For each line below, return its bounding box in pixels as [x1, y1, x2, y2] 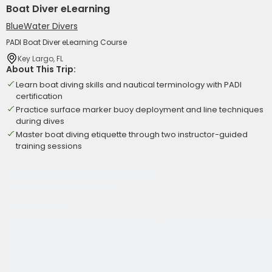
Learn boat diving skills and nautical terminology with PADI [16, 79, 242, 90]
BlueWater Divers [6, 20, 78, 32]
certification [16, 90, 63, 102]
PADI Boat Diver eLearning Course [6, 37, 127, 47]
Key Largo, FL [18, 53, 63, 64]
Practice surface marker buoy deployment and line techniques [16, 104, 263, 115]
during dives [16, 115, 64, 127]
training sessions [16, 140, 82, 152]
